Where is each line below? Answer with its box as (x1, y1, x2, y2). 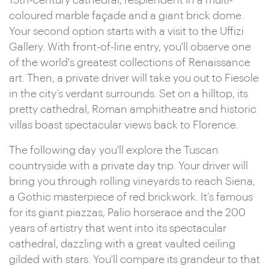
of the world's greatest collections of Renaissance (9, 57, 250, 68)
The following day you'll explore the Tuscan (9, 145, 219, 156)
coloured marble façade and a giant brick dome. (9, 10, 244, 21)
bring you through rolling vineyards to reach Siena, (9, 176, 255, 187)
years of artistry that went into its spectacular (9, 223, 226, 234)
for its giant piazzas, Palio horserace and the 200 (9, 207, 246, 218)
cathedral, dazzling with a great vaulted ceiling (9, 238, 235, 249)
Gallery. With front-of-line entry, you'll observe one (9, 41, 251, 52)
